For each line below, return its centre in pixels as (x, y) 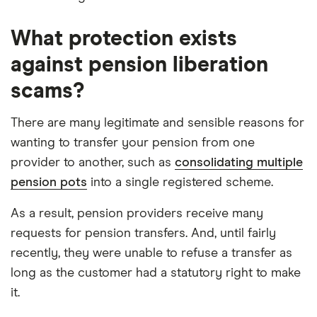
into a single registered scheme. (180, 183)
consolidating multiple (239, 163)
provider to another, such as (93, 163)
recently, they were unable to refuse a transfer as (151, 253)
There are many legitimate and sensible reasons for (157, 123)
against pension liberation (139, 65)
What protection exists (124, 39)
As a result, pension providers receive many (137, 214)
